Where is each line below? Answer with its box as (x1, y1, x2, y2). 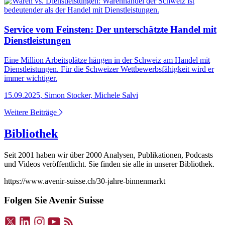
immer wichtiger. (4, 73, 57, 82)
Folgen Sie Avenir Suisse (4, 195, 103, 206)
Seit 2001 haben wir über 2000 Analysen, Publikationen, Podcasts (4, 150, 213, 159)
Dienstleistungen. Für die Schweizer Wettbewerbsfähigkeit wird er (4, 64, 214, 73)
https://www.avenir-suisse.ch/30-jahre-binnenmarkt (4, 176, 165, 185)
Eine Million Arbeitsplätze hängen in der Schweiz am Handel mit (4, 55, 210, 64)
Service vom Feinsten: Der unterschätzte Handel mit (4, 24, 216, 35)
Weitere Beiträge (4, 107, 59, 117)
